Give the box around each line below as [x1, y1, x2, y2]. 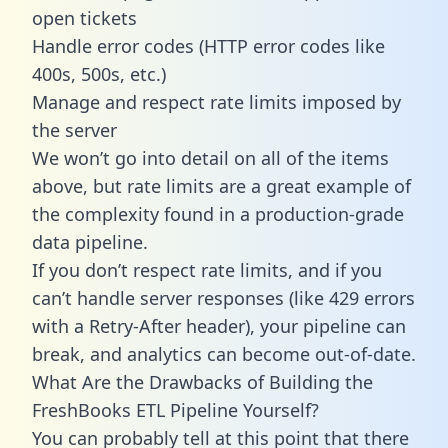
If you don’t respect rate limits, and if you [32, 257, 382, 282]
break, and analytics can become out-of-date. [32, 341, 416, 366]
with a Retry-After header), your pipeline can [32, 313, 406, 338]
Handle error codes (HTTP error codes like [32, 33, 385, 58]
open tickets [32, 5, 137, 30]
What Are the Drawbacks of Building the [32, 369, 373, 394]
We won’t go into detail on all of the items [32, 145, 389, 170]
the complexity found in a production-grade [32, 201, 404, 226]
